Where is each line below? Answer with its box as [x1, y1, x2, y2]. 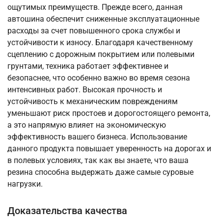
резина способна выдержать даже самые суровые [7, 167, 193, 177]
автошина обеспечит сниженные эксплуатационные [7, 14, 199, 24]
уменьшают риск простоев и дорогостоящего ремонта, [7, 109, 210, 118]
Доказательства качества [7, 205, 127, 217]
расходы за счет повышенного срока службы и [7, 26, 180, 36]
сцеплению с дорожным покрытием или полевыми [7, 50, 194, 59]
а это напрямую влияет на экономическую [7, 120, 166, 130]
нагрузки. [7, 179, 43, 189]
